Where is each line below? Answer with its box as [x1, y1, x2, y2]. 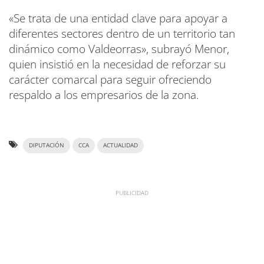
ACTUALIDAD [103, 141, 138, 150]
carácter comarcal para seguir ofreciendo [9, 72, 212, 88]
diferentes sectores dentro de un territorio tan [9, 26, 235, 42]
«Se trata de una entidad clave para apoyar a [9, 11, 227, 27]
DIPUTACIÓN [29, 141, 64, 150]
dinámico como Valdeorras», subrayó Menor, [9, 41, 229, 57]
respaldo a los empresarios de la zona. [9, 87, 199, 103]
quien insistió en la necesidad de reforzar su [9, 57, 226, 72]
